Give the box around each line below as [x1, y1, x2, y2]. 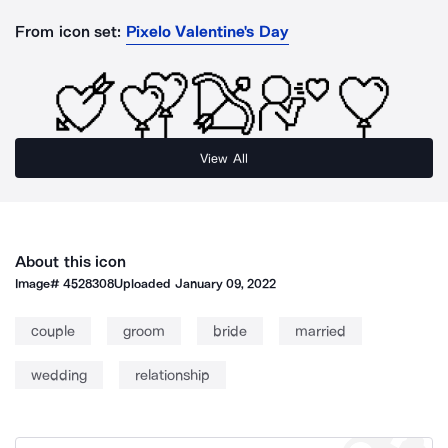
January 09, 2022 [174, 276, 277, 291]
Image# [15, 276, 64, 291]
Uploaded [114, 276, 175, 291]
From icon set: [15, 22, 122, 41]
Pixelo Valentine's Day [125, 22, 290, 41]
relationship [135, 366, 210, 384]
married [295, 322, 346, 340]
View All [200, 150, 248, 166]
